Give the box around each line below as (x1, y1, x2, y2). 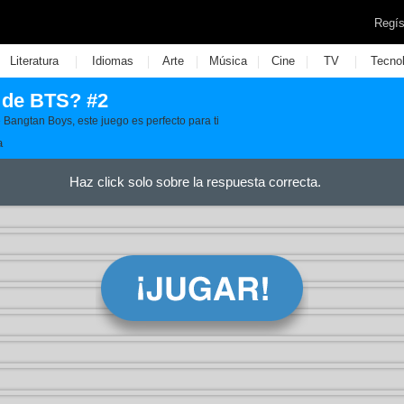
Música (208, 54, 247, 68)
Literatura (9, 54, 59, 68)
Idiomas (91, 54, 133, 68)
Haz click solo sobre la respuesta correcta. (69, 174, 321, 189)
